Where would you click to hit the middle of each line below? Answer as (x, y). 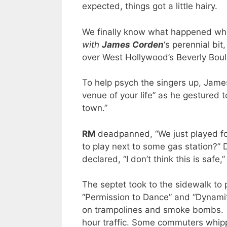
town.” (95, 108)
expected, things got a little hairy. (150, 6)
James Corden (133, 44)
